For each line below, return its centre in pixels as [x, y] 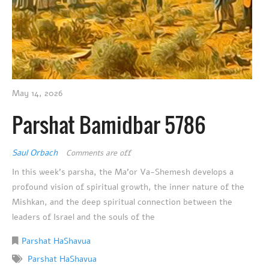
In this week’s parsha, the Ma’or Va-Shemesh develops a [123, 172]
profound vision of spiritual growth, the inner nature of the [128, 187]
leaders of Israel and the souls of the [83, 217]
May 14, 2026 [37, 93]
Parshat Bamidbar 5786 [109, 124]
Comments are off [98, 153]
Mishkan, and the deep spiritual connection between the [122, 202]
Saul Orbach [36, 153]
